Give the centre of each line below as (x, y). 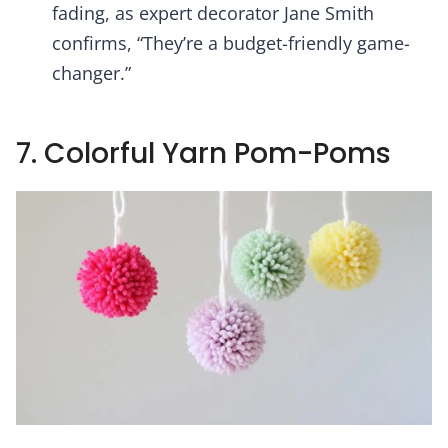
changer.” (91, 73)
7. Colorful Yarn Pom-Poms (203, 154)
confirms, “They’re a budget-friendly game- (231, 43)
